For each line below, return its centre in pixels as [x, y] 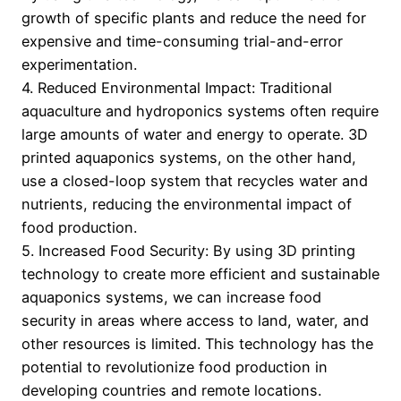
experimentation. [79, 65]
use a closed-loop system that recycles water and [195, 181]
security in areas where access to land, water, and [195, 321]
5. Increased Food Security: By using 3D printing [188, 251]
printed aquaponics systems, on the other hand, [189, 158]
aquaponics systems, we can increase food [171, 298]
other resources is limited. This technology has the [197, 344]
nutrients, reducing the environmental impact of [187, 205]
